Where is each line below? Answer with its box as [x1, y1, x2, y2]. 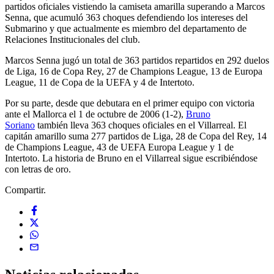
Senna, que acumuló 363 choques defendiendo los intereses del [5, 12, 248, 23]
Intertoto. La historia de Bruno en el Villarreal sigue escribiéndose [5, 152, 257, 163]
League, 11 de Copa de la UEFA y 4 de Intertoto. [5, 76, 194, 87]
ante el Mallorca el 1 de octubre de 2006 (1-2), [5, 108, 186, 119]
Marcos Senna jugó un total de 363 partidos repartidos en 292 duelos [5, 54, 269, 65]
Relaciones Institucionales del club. [5, 34, 140, 45]
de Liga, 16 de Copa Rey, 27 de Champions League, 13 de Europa [5, 65, 262, 76]
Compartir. [5, 184, 46, 195]
